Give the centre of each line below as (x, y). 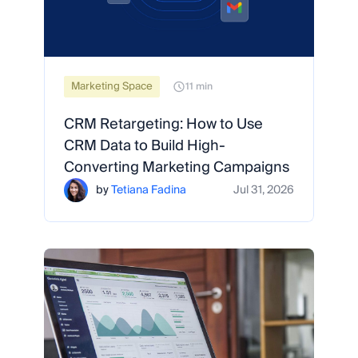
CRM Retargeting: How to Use (163, 124)
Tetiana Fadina (149, 190)
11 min (199, 86)
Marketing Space (112, 86)
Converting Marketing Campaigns (177, 167)
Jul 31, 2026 (264, 190)
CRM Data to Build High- (145, 146)
